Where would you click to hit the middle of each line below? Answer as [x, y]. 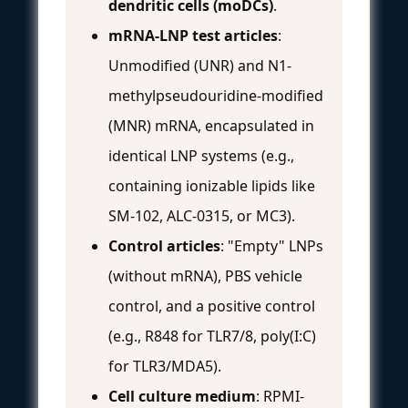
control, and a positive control [212, 306]
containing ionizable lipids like [212, 185]
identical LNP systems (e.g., [201, 155]
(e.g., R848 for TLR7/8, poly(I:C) [212, 336]
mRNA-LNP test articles [193, 35]
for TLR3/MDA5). [165, 366]
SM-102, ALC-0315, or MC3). [202, 215]
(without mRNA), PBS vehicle [205, 275]
